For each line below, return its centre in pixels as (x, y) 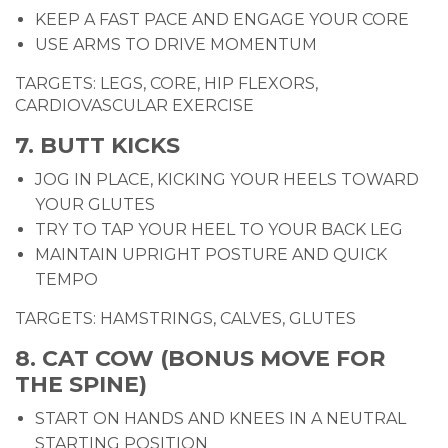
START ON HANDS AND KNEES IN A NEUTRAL (220, 419)
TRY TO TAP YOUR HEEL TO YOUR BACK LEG (219, 230)
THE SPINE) (81, 385)
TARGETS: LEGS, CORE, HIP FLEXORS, (166, 84)
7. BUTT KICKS (97, 146)
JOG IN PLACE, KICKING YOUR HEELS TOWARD (227, 180)
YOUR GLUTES (95, 205)
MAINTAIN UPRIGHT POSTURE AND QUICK (211, 255)
